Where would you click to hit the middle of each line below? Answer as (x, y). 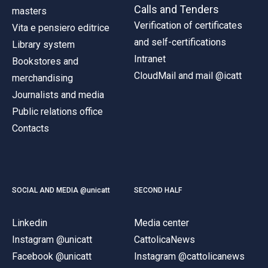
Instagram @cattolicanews (189, 256)
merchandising (42, 78)
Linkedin (30, 223)
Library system (43, 44)
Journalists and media (58, 95)
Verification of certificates (188, 25)
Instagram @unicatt (52, 239)
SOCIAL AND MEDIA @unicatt (61, 190)
